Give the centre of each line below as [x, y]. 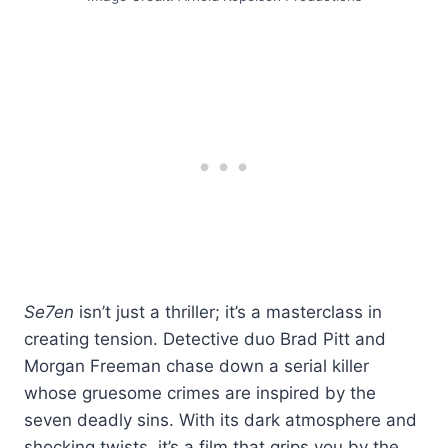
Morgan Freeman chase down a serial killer [196, 365]
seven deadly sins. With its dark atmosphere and [220, 419]
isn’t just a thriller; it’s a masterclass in [228, 311]
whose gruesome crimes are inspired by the [200, 392]
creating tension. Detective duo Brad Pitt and [205, 338]
